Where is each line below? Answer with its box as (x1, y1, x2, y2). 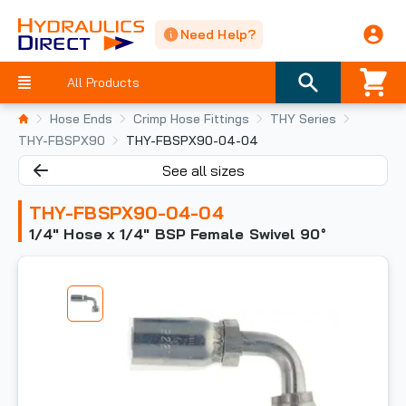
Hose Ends (50, 111, 112, 127)
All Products (67, 74, 140, 91)
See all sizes (161, 161, 245, 179)
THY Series (270, 111, 336, 127)
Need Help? (180, 26, 256, 43)
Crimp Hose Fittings (133, 111, 249, 127)
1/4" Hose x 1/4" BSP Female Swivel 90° (29, 225, 326, 243)
